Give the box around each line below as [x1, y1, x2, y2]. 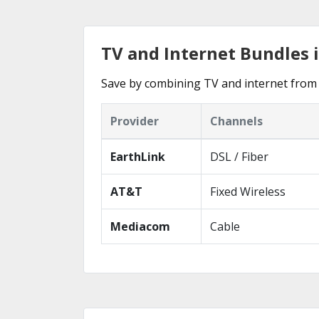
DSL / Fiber [210, 149, 268, 164]
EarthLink [110, 149, 165, 164]
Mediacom [110, 219, 170, 234]
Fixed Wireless [210, 184, 286, 199]
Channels [210, 113, 263, 129]
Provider [110, 113, 159, 129]
